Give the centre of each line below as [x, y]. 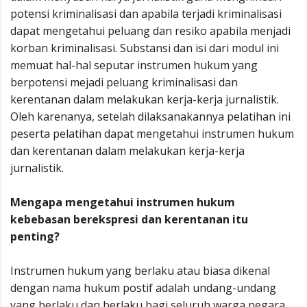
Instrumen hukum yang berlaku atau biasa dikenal [140, 271]
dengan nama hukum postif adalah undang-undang [143, 288]
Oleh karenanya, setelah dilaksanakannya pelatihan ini [150, 116]
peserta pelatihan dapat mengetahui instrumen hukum [152, 134]
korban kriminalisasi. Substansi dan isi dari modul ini [145, 48]
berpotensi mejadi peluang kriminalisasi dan [124, 82]
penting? [35, 236]
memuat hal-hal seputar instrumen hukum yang [134, 65]
